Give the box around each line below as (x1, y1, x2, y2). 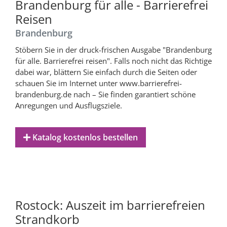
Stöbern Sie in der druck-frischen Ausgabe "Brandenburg (15, 44, 212, 55)
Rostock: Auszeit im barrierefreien (15, 196, 205, 213)
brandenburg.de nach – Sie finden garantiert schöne (15, 89, 196, 99)
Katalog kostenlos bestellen (30, 131, 138, 143)
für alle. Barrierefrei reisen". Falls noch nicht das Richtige (15, 55, 212, 66)
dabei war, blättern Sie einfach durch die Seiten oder (15, 66, 197, 77)
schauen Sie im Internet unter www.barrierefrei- (15, 78, 182, 88)
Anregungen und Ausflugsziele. (15, 100, 122, 110)
